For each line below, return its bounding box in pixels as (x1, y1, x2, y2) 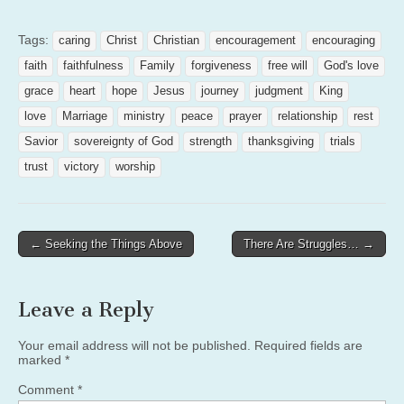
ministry (124, 109, 165, 123)
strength (189, 134, 232, 148)
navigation (17, 256, 99, 275)
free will (268, 59, 308, 72)
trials (330, 134, 355, 148)
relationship (278, 109, 337, 123)
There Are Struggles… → (243, 236, 374, 251)
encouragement (216, 33, 296, 47)
